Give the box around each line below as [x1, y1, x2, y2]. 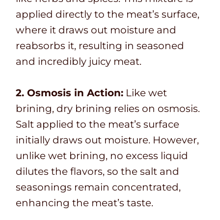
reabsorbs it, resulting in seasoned [16, 40, 184, 52]
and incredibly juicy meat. [16, 55, 141, 68]
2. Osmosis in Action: [16, 87, 123, 99]
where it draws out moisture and [16, 24, 176, 36]
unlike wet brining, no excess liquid [16, 150, 188, 162]
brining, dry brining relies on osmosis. [16, 103, 200, 115]
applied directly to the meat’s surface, [16, 8, 199, 21]
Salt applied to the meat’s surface [16, 118, 179, 131]
